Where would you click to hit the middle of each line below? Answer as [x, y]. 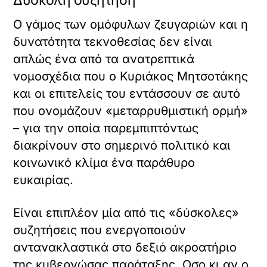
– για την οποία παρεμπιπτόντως [106, 128]
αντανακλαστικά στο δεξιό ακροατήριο [125, 248]
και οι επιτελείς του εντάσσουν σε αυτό [127, 94]
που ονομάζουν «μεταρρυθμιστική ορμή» [131, 111]
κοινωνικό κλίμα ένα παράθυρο [104, 163]
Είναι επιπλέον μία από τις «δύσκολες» [126, 213]
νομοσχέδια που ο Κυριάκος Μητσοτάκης [131, 77]
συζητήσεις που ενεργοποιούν [100, 230]
